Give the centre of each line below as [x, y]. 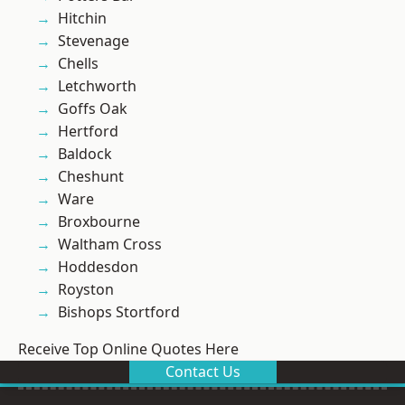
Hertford [88, 132]
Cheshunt [91, 177]
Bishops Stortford [119, 312]
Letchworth [97, 86]
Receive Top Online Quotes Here [128, 349]
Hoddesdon [98, 267]
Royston [86, 290]
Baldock [85, 154]
